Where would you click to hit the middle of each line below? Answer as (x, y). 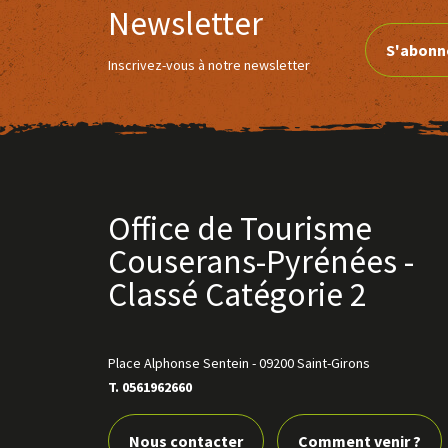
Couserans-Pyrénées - (260, 261)
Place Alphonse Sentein (178, 363)
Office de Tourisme (239, 228)
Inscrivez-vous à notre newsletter (208, 65)
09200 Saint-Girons (314, 363)
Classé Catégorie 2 (237, 294)
